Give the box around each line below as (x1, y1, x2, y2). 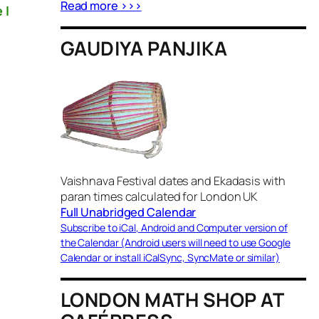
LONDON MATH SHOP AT (60, 286, 284, 313)
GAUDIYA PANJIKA (60, 34, 228, 61)
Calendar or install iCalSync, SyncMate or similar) (60, 250, 280, 264)
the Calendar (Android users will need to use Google (60, 235, 291, 249)
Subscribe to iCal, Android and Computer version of (60, 220, 288, 234)
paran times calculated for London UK (60, 188, 258, 204)
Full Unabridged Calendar (60, 204, 197, 220)
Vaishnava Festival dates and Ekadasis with (60, 172, 286, 189)
